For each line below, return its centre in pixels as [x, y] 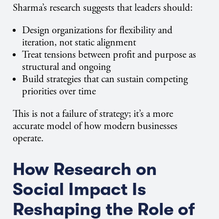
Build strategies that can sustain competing [105, 79]
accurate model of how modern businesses [95, 126]
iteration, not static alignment [79, 42]
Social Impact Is [79, 189]
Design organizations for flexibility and [98, 30]
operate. [28, 138]
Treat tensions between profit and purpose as [109, 55]
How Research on [85, 169]
